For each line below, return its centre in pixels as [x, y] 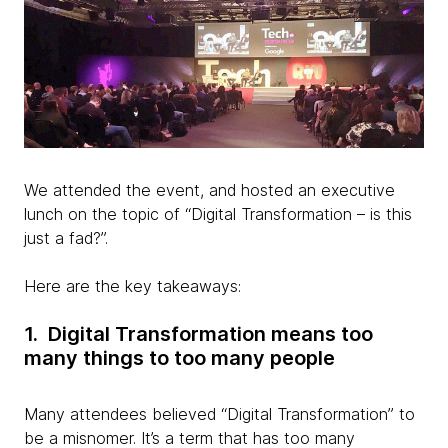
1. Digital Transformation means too [198, 334]
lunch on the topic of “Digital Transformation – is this [218, 214]
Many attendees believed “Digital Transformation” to [219, 414]
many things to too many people [179, 358]
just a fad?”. [66, 238]
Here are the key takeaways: [132, 286]
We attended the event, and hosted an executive [209, 190]
